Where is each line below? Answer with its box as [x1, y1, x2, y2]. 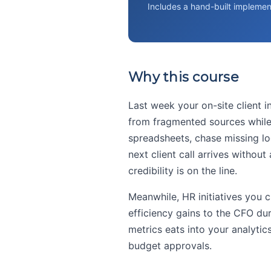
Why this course [128, 69, 239, 85]
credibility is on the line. [128, 165, 237, 177]
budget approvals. [128, 240, 212, 252]
